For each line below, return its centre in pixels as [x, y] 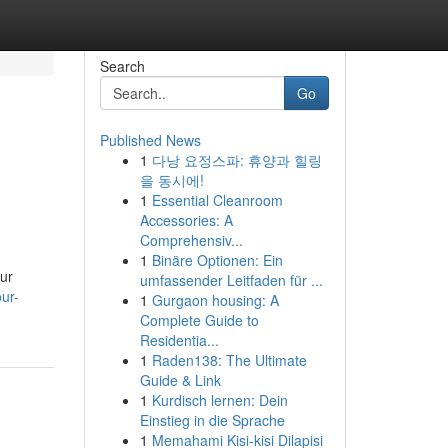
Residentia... [179, 340]
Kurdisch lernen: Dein [219, 400]
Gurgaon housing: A [215, 300]
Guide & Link [180, 380]
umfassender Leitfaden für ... [231, 280]
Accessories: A [186, 220]
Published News [150, 140]
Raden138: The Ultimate [229, 360]
